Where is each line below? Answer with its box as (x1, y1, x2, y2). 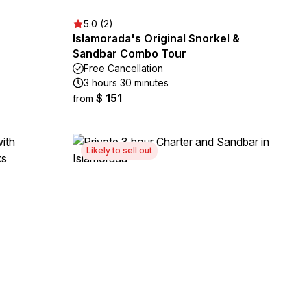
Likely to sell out (86, 145, 152, 156)
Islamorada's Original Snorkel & (73, 32, 240, 45)
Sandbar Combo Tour (73, 47, 186, 60)
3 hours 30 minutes (84, 77, 169, 88)
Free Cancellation (84, 62, 163, 74)
